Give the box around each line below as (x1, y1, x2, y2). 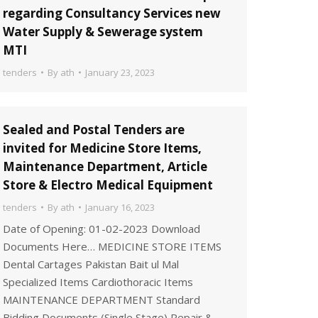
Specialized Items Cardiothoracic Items (3, 275, 193, 289)
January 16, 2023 (85, 201, 155, 214)
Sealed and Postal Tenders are (3, 121, 185, 138)
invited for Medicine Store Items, (3, 140, 202, 156)
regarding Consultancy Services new (3, 5, 221, 21)
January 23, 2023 (85, 66, 155, 79)
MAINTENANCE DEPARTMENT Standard (3, 292, 200, 307)
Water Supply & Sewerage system (3, 23, 203, 40)
